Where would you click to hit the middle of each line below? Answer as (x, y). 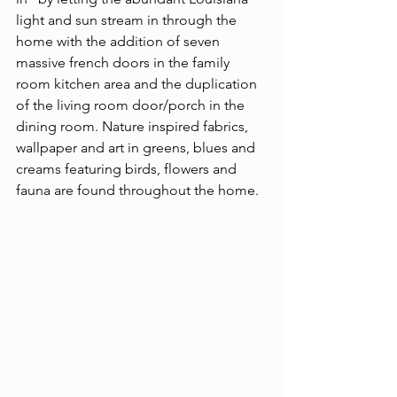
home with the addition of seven (120, 42)
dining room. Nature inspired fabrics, (134, 127)
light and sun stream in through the (128, 20)
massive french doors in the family (125, 63)
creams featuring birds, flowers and (128, 169)
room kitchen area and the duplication (138, 84)
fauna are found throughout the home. (137, 191)
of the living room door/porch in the (132, 105)
